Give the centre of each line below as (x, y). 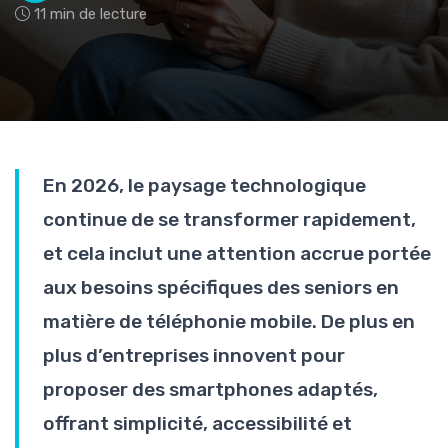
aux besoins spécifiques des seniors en (221, 287)
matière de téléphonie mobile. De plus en (229, 321)
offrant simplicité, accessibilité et (197, 423)
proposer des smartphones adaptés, (210, 389)
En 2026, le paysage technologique (204, 185)
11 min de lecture (90, 14)
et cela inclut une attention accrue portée (237, 253)
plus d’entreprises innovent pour (194, 355)
